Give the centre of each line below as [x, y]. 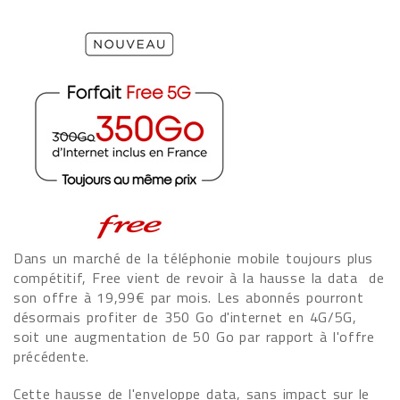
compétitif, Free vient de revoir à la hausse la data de [199, 278]
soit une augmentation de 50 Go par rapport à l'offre [194, 337]
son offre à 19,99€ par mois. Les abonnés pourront [189, 297]
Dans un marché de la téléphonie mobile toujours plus [194, 258]
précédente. [52, 356]
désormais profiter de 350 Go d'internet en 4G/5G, [185, 317]
